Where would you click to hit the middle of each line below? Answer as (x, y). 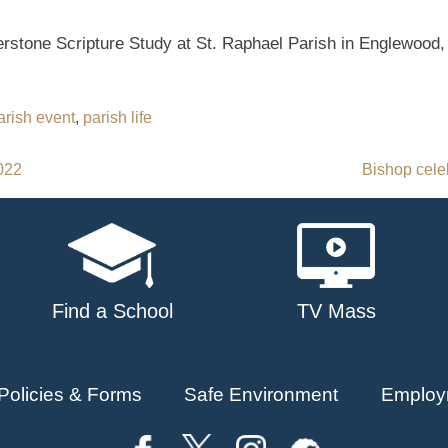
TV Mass (336, 311)
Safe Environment (261, 395)
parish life (117, 118)
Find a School (112, 311)
